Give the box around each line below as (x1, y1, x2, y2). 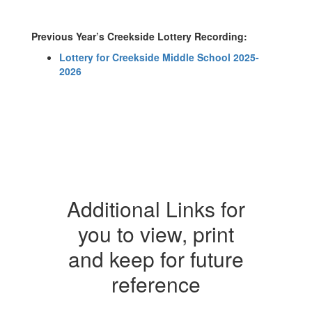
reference (111, 269, 201, 299)
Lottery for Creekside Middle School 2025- (59, 50, 259, 64)
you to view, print (78, 219, 234, 249)
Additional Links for (67, 194, 245, 224)
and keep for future (68, 244, 244, 274)
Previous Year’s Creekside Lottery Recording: (31, 29, 247, 43)
